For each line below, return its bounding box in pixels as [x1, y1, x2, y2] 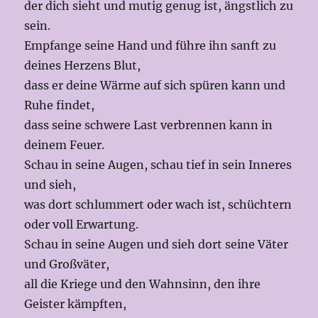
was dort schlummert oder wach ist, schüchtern [24, 197, 292, 212]
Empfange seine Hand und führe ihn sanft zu [24, 38, 277, 53]
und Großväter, [24, 257, 113, 272]
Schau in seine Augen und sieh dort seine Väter [24, 237, 289, 252]
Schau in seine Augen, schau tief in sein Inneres [24, 158, 292, 172]
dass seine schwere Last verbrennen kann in [24, 118, 273, 133]
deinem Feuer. [24, 138, 105, 153]
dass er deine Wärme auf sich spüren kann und [24, 78, 286, 93]
